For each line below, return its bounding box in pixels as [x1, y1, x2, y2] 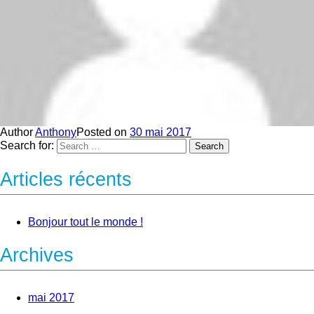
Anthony [35, 125, 76, 138]
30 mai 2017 [130, 125, 191, 138]
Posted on [76, 125, 130, 138]
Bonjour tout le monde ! [28, 216, 143, 228]
